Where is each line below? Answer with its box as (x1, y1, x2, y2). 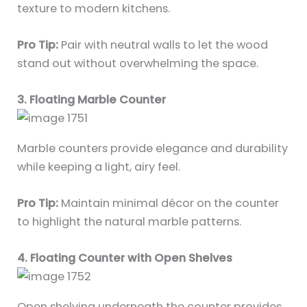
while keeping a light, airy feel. (17, 158, 181, 175)
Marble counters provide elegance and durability (17, 140, 288, 156)
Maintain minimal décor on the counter (58, 195, 280, 211)
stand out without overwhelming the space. (17, 56, 259, 72)
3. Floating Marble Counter (17, 92, 167, 108)
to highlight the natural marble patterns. (17, 213, 242, 230)
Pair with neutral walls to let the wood (58, 37, 269, 53)
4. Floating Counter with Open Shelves (17, 250, 233, 267)
